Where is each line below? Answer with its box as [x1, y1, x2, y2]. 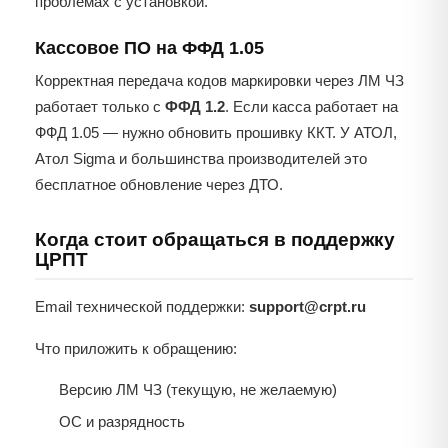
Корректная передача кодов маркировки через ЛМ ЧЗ [35, 72, 404, 90]
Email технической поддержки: [35, 298, 249, 316]
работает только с [35, 98, 165, 116]
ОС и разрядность [59, 413, 185, 431]
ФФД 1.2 [165, 98, 225, 116]
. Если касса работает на [225, 98, 398, 116]
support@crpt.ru [249, 298, 366, 316]
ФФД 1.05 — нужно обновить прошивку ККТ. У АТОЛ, [35, 124, 397, 142]
